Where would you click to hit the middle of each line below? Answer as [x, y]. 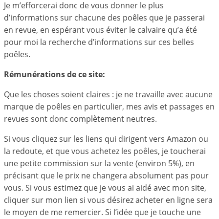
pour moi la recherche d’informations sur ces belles [99, 42]
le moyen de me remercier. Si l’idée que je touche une [102, 212]
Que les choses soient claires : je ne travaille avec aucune [108, 94]
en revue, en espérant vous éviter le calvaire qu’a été [100, 30]
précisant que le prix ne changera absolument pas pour [106, 175]
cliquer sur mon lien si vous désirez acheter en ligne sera [108, 200]
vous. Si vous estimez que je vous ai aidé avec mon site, [105, 188]
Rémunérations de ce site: [55, 74]
